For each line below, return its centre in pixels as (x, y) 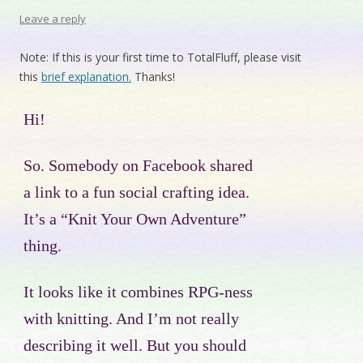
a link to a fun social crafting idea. (137, 193)
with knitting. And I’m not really (131, 319)
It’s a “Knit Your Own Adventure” (135, 220)
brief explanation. (86, 77)
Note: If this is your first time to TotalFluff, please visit (160, 58)
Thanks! (153, 77)
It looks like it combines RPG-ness (138, 293)
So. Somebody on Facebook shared (138, 166)
